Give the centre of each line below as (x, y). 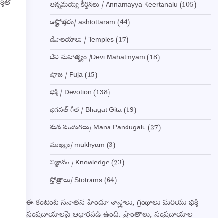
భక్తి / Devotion (70, 93)
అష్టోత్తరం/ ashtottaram (82, 23)
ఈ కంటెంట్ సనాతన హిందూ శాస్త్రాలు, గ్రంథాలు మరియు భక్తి (112, 204)
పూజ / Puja (66, 76)
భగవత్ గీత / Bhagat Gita (85, 111)
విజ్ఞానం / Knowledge (79, 163)
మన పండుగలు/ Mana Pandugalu (98, 128)
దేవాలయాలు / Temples (82, 41)
